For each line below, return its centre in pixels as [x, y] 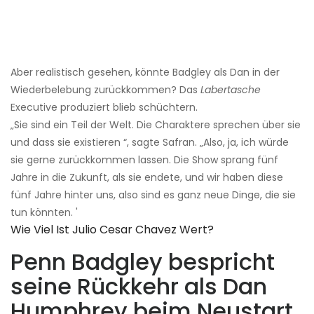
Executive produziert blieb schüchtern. [104, 107]
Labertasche [231, 89]
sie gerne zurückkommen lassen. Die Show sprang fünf [144, 159]
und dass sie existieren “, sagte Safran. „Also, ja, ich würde [150, 142]
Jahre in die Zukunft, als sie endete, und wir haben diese [147, 177]
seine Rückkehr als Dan [139, 286]
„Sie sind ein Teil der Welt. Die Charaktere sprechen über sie [156, 124]
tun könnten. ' [44, 212]
